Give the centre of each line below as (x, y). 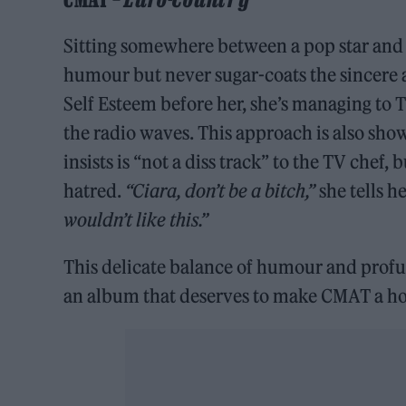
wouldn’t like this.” (136, 219)
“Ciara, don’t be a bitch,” (221, 190)
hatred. (95, 190)
